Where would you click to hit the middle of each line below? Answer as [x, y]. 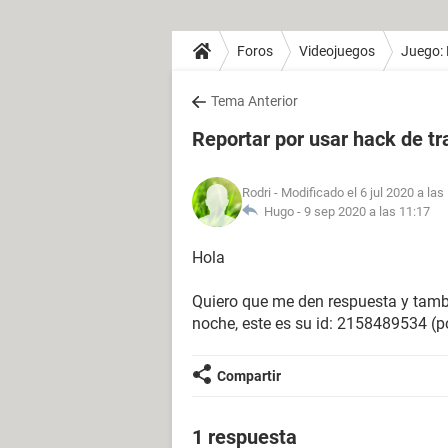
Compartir [249, 376]
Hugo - [281, 211]
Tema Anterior [254, 101]
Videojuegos [337, 50]
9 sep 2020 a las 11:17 [367, 211]
